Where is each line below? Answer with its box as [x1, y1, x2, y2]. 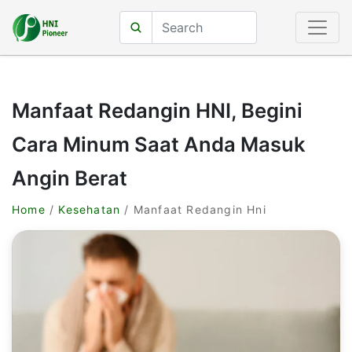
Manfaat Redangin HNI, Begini [12, 98, 302, 123]
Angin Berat [12, 166, 127, 190]
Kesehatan [58, 203, 121, 216]
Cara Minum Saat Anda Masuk [12, 132, 306, 156]
